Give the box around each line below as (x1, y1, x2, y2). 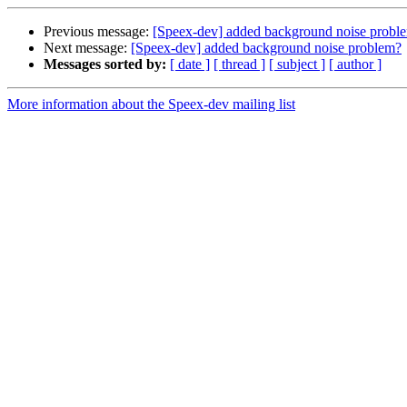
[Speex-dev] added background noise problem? (131, 40, 402, 56)
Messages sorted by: (44, 56, 166, 73)
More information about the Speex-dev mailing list (7, 96, 295, 113)
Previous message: (44, 24, 153, 40)
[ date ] (170, 56, 210, 73)
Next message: (44, 40, 131, 56)
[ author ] (329, 56, 382, 73)
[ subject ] (269, 56, 325, 73)
